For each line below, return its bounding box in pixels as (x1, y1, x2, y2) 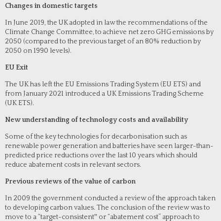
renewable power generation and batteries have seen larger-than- (5, 142, 214, 150)
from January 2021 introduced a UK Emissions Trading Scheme (5, 90, 204, 98)
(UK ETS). (5, 99, 34, 107)
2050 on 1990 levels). (5, 47, 72, 55)
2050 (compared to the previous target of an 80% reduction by (5, 37, 201, 45)
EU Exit (5, 64, 28, 72)
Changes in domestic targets (5, 2, 98, 10)
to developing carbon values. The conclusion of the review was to (5, 204, 210, 212)
